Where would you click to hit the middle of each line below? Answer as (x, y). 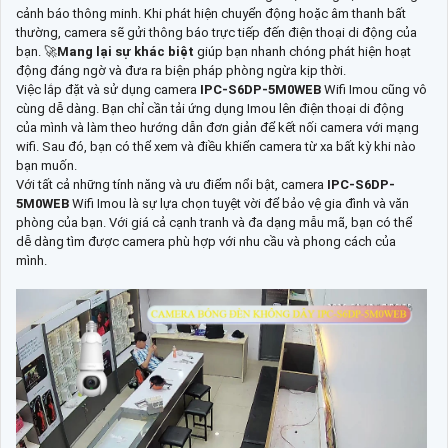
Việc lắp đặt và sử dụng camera (108, 90)
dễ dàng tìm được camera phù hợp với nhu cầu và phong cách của (206, 242)
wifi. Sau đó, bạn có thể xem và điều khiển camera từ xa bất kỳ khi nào (216, 147)
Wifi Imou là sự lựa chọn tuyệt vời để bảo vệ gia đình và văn (240, 204)
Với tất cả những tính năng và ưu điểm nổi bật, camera (171, 185)
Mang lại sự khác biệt (127, 52)
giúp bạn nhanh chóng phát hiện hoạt (304, 52)
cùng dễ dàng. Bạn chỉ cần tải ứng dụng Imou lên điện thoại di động (210, 109)
